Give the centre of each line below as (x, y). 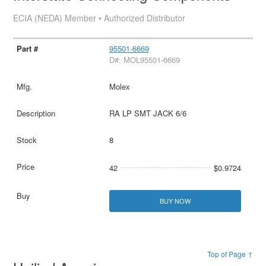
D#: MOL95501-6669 (144, 59)
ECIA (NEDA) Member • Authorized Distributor (99, 18)
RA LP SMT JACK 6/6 (148, 113)
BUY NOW (175, 200)
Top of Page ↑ (230, 254)
